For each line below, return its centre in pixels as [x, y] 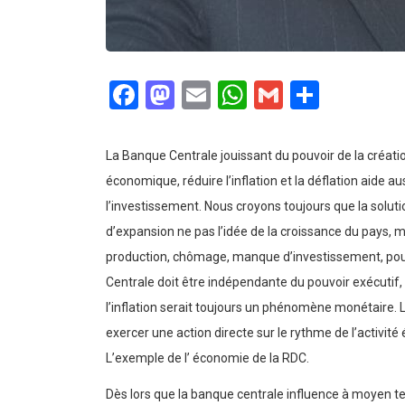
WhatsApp [312, 95]
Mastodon [238, 95]
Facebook [198, 95]
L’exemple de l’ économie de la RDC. [207, 358]
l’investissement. [154, 207]
